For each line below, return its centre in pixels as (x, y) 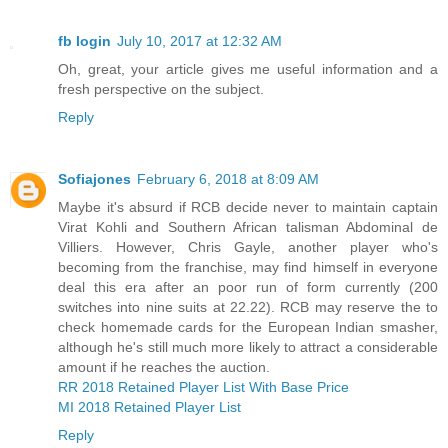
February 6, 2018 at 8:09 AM (228, 179)
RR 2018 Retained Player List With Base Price (203, 387)
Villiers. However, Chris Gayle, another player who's (248, 247)
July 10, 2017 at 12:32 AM (199, 41)
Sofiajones (94, 179)
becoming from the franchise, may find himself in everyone (248, 267)
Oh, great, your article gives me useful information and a (248, 69)
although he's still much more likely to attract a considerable (248, 347)
